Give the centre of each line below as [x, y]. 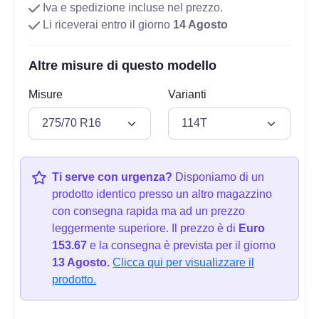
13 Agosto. [81, 262]
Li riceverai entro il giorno [107, 25]
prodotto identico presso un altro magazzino [162, 194]
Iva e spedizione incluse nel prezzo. [132, 8]
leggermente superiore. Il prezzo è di [146, 228]
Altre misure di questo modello [123, 66]
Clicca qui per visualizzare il [184, 262]
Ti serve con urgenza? [113, 177]
